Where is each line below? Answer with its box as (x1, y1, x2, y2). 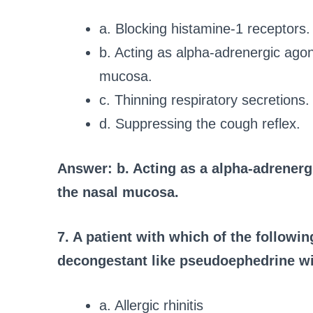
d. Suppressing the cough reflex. (99, 116, 300, 132)
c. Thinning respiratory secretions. (99, 92, 310, 108)
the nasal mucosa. (57, 184, 179, 201)
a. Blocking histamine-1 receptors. (99, 21, 310, 37)
